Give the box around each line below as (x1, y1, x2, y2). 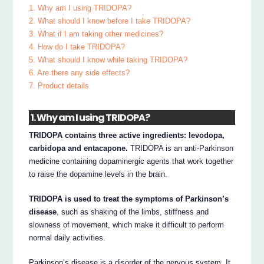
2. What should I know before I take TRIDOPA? (29, 16, 191, 26)
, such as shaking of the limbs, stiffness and (57, 207, 209, 216)
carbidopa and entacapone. (29, 143, 128, 153)
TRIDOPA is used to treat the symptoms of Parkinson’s (29, 194, 229, 203)
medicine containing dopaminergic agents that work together (29, 156, 234, 166)
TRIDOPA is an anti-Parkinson (128, 143, 234, 153)
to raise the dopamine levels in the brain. (29, 169, 168, 179)
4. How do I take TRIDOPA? (29, 42, 126, 52)
